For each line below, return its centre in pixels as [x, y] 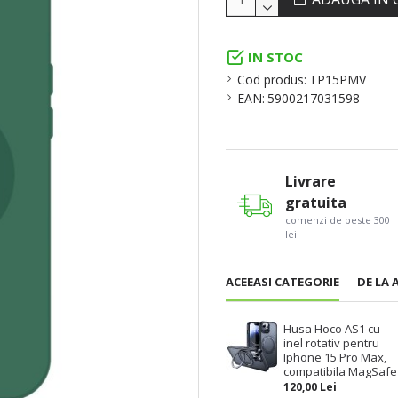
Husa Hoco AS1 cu [332, 329]
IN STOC [275, 57]
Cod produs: [272, 80]
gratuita [315, 202]
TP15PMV [338, 80]
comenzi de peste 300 [337, 219]
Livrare [310, 181]
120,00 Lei [310, 387]
